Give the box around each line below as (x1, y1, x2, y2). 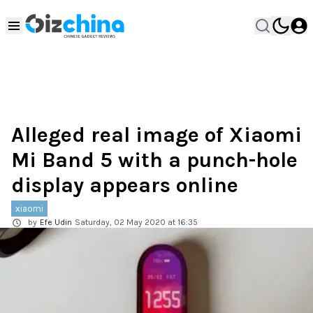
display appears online (11, 173, 238, 198)
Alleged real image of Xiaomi (11, 122, 302, 147)
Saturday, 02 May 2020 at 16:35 (75, 217, 198, 227)
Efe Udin (40, 217, 72, 227)
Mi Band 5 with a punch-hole (11, 147, 298, 173)
